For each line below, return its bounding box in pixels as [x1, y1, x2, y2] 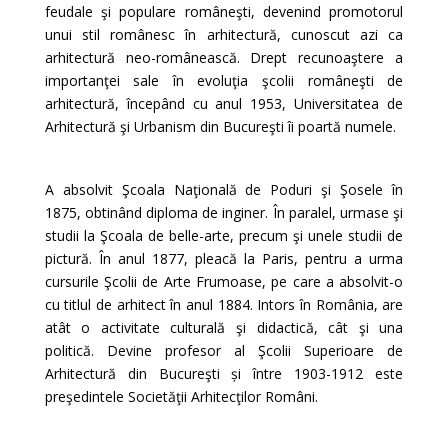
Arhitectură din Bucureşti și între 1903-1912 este [44, 364, 404, 383]
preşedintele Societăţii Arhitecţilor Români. [44, 387, 318, 406]
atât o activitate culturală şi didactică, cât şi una [44, 318, 404, 337]
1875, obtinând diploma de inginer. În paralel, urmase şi [44, 203, 404, 222]
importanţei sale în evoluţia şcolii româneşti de [44, 71, 404, 90]
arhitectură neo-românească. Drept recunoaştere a [44, 48, 404, 67]
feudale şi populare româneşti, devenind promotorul [44, 2, 404, 21]
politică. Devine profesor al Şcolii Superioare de [44, 341, 404, 360]
